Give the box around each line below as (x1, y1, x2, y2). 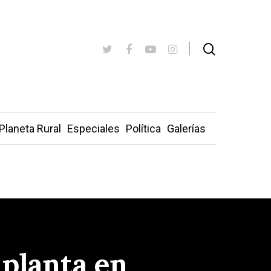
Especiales (67, 122, 120, 135)
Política (125, 122, 161, 135)
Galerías (166, 122, 206, 135)
